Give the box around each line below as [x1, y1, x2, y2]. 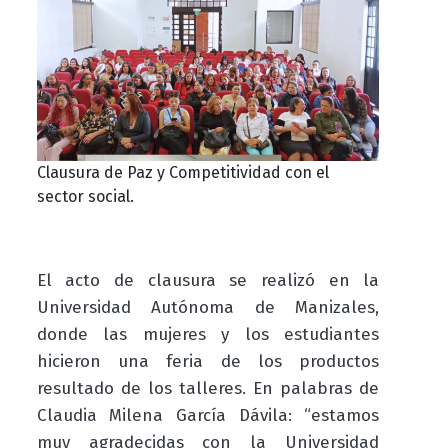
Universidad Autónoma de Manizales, [36, 297, 380, 319]
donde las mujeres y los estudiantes [36, 324, 380, 346]
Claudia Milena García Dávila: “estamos [36, 405, 380, 427]
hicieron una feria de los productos [36, 351, 380, 373]
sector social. [36, 187, 134, 207]
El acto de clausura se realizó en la [36, 270, 380, 292]
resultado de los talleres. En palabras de [36, 378, 380, 400]
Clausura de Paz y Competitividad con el [36, 163, 329, 183]
